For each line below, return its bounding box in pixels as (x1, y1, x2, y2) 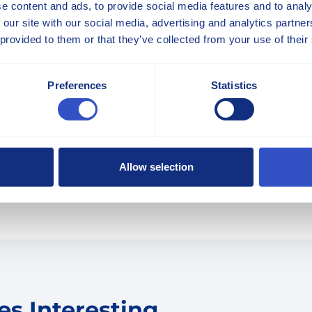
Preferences (47, 79, 107, 91)
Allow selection (118, 160, 194, 173)
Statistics (211, 79, 257, 91)
